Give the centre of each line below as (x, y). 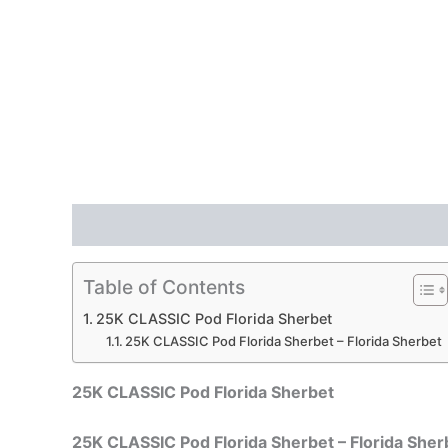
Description (117, 225)
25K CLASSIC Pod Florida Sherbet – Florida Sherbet (284, 341)
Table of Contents (164, 287)
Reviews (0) (232, 225)
